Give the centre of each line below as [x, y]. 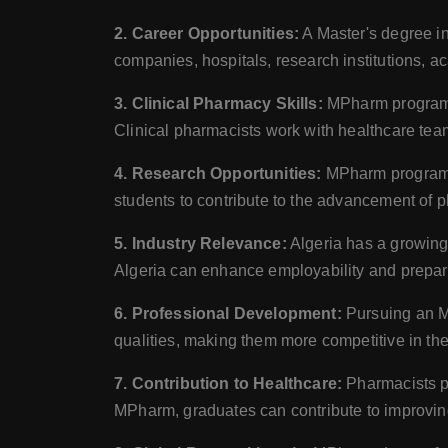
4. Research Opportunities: [218, 173]
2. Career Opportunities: [207, 33]
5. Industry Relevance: [200, 243]
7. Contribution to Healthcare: [228, 383]
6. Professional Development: [228, 313]
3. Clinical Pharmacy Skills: [218, 103]
